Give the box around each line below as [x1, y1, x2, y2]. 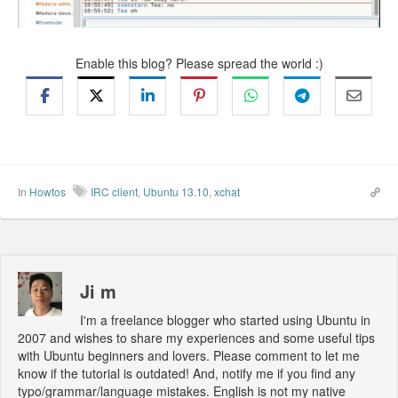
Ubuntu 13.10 [143, 183, 209, 199]
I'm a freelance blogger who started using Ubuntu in [80, 310, 370, 329]
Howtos [29, 183, 66, 199]
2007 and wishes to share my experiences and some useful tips [18, 328, 375, 346]
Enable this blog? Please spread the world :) [75, 53, 323, 72]
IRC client [91, 183, 138, 199]
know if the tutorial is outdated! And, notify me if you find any [18, 363, 355, 382]
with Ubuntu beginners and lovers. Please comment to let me [18, 346, 360, 364]
